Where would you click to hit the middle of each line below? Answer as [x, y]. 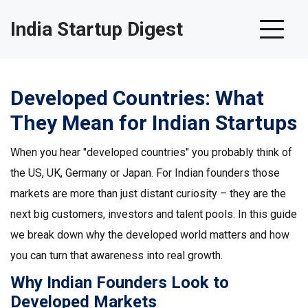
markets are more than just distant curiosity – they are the [148, 194]
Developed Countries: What [137, 98]
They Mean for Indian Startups [154, 123]
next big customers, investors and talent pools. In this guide [154, 214]
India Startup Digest [97, 29]
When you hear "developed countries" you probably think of [151, 152]
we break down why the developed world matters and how [150, 235]
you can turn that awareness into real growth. [117, 255]
